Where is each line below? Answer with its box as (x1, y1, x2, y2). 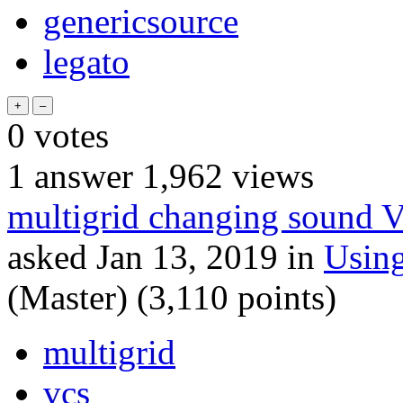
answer (25, 156, 133, 195)
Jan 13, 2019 (96, 237, 278, 276)
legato (43, 41, 130, 81)
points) (228, 277, 336, 317)
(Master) (7, 277, 128, 317)
